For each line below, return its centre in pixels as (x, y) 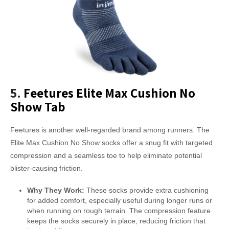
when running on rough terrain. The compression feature (119, 210)
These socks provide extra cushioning (146, 190)
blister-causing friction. (47, 168)
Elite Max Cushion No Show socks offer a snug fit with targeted (111, 142)
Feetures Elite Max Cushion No (109, 93)
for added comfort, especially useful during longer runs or (119, 200)
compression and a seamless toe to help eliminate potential (106, 155)
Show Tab (38, 106)
